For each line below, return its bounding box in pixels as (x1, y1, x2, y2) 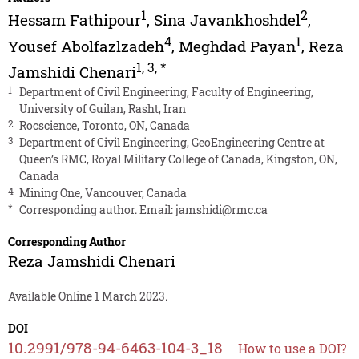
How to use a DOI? (237, 340, 346, 357)
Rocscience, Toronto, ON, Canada (18, 118, 190, 134)
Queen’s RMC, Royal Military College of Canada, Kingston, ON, (18, 151, 337, 167)
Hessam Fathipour (7, 10, 141, 30)
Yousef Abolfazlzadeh (7, 35, 164, 56)
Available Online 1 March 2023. (7, 288, 167, 305)
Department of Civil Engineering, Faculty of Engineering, (18, 84, 313, 100)
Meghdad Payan (178, 35, 296, 56)
